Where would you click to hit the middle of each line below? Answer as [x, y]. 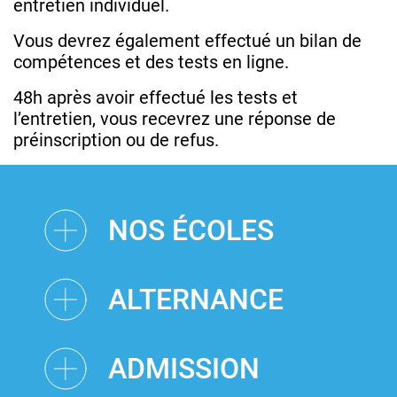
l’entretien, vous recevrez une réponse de [175, 118]
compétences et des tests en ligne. [151, 62]
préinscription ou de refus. [116, 140]
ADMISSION [184, 368]
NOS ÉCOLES [191, 230]
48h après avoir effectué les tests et [156, 97]
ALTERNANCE [196, 299]
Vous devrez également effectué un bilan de [187, 40]
